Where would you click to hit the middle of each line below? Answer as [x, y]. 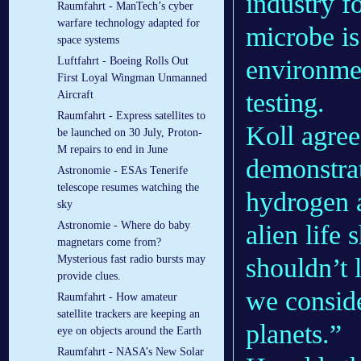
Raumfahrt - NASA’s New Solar [131, 352]
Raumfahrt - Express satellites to [131, 116]
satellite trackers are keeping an [129, 314]
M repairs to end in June [112, 150]
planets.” [294, 334]
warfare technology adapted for [129, 23]
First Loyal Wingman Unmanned [132, 78]
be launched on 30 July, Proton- [130, 133]
